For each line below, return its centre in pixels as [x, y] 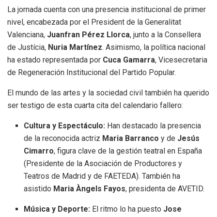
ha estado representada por [55, 60]
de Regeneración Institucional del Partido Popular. [92, 72]
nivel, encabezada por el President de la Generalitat [94, 22]
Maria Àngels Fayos [90, 188]
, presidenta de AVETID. [165, 188]
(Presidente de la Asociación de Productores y [103, 163]
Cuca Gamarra [129, 60]
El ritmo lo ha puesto [127, 209]
